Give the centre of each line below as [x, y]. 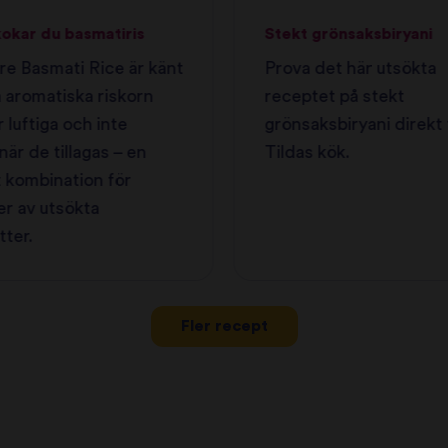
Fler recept [224, 326]
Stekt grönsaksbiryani [348, 33]
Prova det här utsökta [350, 68]
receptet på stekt [334, 96]
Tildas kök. [307, 152]
